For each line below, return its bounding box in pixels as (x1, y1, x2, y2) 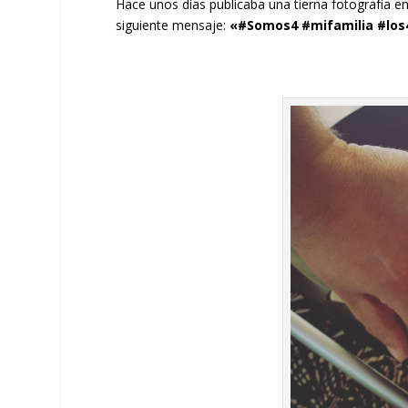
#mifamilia (301, 15, 374, 34)
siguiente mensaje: (116, 15, 230, 34)
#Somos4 (238, 15, 299, 34)
